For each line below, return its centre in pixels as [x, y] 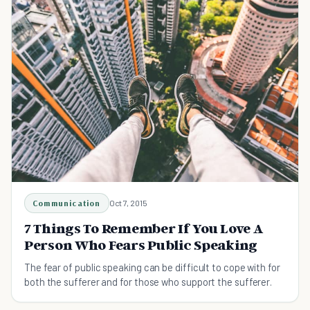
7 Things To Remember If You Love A [144, 228]
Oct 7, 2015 [128, 202]
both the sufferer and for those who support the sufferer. [148, 281]
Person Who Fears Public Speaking [141, 245]
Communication [67, 203]
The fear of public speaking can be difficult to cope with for [152, 267]
